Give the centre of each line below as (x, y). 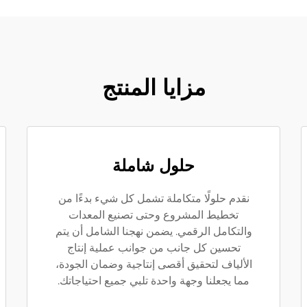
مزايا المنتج (153, 87)
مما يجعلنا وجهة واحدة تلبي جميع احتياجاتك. (153, 281)
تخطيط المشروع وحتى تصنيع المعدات (153, 215)
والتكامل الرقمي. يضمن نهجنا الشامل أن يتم (153, 231)
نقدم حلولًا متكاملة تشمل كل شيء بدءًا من (153, 198)
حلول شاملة (153, 165)
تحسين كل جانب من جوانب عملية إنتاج (153, 248)
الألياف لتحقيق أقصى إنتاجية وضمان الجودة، (153, 264)
